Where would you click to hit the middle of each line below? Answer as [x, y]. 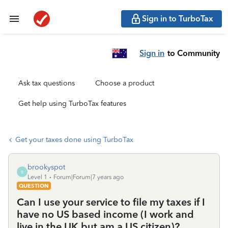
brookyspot [46, 167]
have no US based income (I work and [105, 214]
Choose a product [125, 83]
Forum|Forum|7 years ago [89, 177]
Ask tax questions [47, 83]
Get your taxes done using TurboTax [74, 140]
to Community [194, 53]
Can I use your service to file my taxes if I [111, 202]
